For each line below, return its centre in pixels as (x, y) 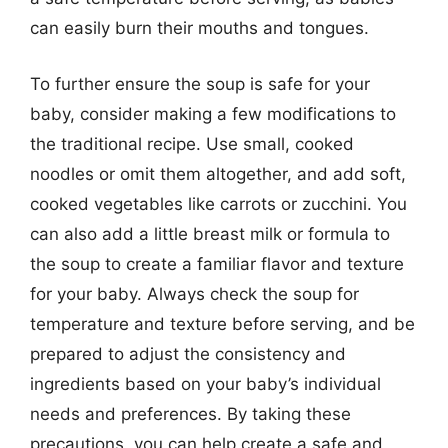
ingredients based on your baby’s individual (205, 383)
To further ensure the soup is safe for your (200, 83)
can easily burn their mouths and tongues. (199, 28)
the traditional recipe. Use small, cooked (192, 143)
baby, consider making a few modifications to (213, 113)
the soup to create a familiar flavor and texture (217, 263)
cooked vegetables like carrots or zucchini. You (218, 203)
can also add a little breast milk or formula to (210, 233)
